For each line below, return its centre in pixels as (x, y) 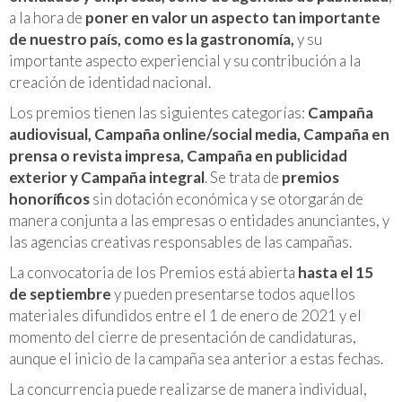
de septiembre (60, 293)
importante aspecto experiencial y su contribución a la (185, 60)
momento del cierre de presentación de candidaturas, (183, 336)
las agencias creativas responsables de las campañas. (180, 241)
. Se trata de (243, 177)
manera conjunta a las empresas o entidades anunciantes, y (199, 220)
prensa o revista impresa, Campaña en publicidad (178, 155)
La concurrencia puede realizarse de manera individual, (188, 389)
